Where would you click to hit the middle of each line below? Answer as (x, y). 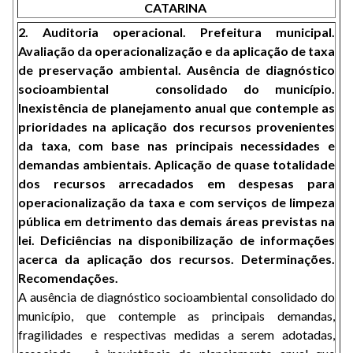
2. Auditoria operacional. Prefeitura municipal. (176, 32)
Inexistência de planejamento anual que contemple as (176, 108)
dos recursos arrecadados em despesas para (176, 183)
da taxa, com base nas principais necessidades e (176, 145)
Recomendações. (68, 278)
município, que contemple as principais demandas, (176, 316)
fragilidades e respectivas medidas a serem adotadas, (176, 334)
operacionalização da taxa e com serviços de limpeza (176, 202)
